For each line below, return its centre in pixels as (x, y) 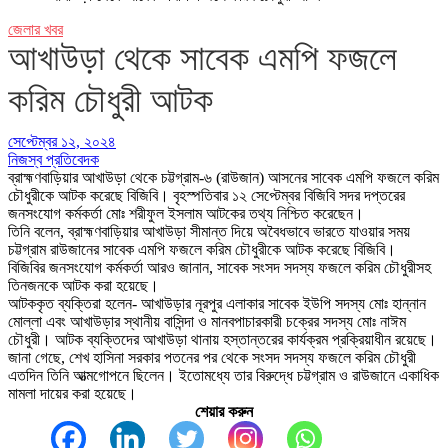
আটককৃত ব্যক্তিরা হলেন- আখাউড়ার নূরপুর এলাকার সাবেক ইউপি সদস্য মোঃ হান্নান (217, 303)
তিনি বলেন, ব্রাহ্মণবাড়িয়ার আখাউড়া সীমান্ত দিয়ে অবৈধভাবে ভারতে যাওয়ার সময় (209, 231)
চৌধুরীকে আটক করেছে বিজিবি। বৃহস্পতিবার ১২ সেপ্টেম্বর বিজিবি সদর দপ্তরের (206, 195)
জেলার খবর (35, 29)
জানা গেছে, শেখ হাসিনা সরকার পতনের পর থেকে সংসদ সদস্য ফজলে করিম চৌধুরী (212, 357)
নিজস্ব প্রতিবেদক (53, 159)
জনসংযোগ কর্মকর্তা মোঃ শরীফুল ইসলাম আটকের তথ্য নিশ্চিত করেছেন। (186, 213)
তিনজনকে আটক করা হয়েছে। (83, 285)
